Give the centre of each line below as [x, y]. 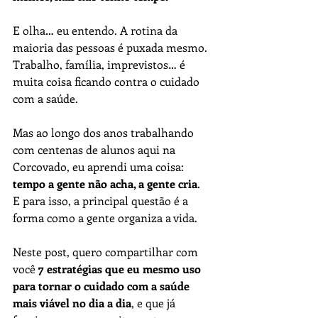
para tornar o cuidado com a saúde [103, 286]
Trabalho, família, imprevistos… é [100, 64]
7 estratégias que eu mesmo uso [121, 269]
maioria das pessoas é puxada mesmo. [111, 47]
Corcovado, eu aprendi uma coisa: [100, 166]
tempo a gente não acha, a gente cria [105, 183]
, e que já [155, 303]
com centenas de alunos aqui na [95, 149]
